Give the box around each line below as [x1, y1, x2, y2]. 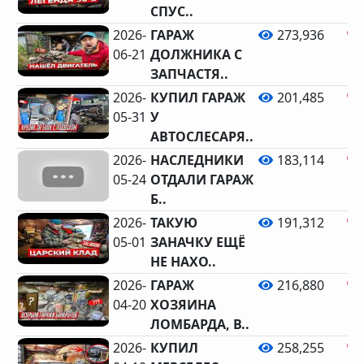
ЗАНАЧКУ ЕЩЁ [150, 233, 246, 251]
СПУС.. [150, 2, 194, 20]
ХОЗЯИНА [150, 296, 217, 314]
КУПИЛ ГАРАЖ [150, 89, 246, 106]
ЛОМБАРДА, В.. [150, 315, 250, 333]
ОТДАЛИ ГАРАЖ [150, 171, 254, 188]
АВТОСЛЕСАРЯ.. [150, 128, 254, 145]
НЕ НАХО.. [150, 253, 217, 271]
